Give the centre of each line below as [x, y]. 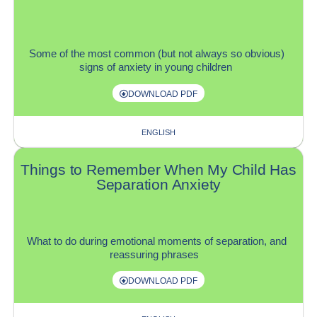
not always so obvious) [231, 54]
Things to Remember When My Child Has [158, 169]
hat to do [58, 241]
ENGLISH [158, 132]
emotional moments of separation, [189, 241]
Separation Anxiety [158, 184]
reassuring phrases [154, 254]
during [93, 241]
